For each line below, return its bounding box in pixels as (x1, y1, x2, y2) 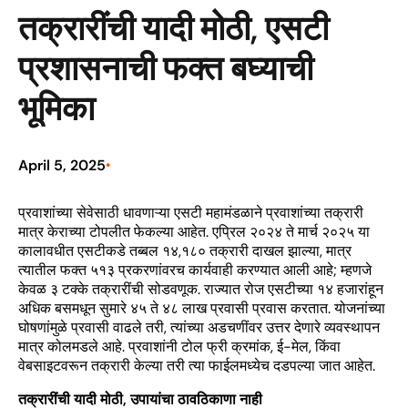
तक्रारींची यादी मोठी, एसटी (18, 5, 329, 50)
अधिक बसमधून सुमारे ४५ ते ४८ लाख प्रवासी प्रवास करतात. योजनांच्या (18, 299, 385, 318)
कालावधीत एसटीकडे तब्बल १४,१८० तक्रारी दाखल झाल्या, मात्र (18, 241, 352, 260)
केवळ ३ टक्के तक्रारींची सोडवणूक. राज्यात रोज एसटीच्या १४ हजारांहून (18, 280, 383, 299)
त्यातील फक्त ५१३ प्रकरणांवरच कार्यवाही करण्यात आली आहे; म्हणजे (18, 260, 372, 280)
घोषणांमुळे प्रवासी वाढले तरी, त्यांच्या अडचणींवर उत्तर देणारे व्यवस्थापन (18, 318, 380, 337)
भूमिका (18, 86, 95, 130)
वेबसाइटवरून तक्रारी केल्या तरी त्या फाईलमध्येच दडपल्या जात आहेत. (18, 356, 375, 375)
